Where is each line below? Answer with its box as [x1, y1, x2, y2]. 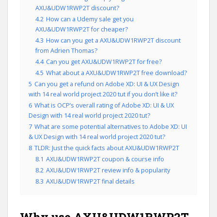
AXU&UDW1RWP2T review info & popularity [46, 166, 170, 174]
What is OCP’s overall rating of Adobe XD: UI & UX [34, 101, 174, 109]
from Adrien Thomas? [35, 46, 97, 55]
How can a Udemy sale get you [46, 15, 134, 23]
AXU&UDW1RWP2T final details [46, 177, 135, 186]
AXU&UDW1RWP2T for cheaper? [35, 25, 128, 33]
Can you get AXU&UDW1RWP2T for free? [46, 58, 162, 66]
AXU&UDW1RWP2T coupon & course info [46, 155, 164, 163]
